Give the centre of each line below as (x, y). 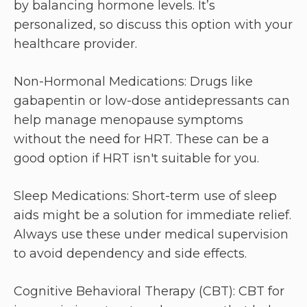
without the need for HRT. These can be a (142, 139)
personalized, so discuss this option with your (153, 25)
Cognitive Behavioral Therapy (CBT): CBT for (149, 292)
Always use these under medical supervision (151, 235)
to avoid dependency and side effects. (130, 254)
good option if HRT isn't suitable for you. (136, 159)
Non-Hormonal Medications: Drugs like (133, 82)
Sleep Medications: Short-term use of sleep (145, 196)
